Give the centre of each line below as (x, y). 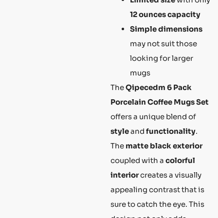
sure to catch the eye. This (157, 204)
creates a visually (170, 175)
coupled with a (138, 161)
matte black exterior (164, 146)
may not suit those (163, 44)
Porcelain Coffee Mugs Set (160, 102)
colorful (180, 161)
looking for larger (162, 58)
